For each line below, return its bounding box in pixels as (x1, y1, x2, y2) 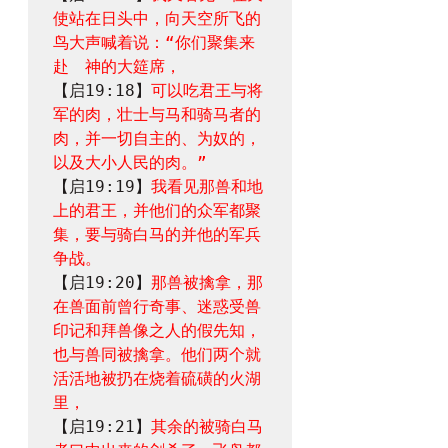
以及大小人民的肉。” (53, 153, 207, 172)
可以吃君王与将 (151, 81, 263, 100)
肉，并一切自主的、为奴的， (53, 129, 261, 148)
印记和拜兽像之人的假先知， (53, 321, 261, 340)
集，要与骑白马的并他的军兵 (53, 225, 261, 244)
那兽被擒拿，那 (151, 273, 263, 292)
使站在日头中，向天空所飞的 (53, 9, 261, 28)
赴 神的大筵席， (53, 57, 181, 76)
